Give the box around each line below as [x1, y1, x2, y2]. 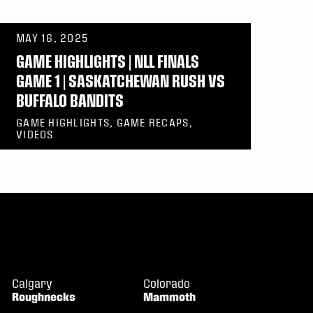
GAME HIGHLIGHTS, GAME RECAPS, [16, 117, 193, 129]
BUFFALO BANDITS [16, 90, 124, 110]
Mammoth [143, 290, 196, 304]
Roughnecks [12, 290, 76, 304]
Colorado [143, 277, 191, 291]
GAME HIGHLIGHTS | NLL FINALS [16, 51, 199, 71]
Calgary [12, 277, 53, 291]
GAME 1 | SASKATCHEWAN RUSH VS [16, 71, 225, 91]
